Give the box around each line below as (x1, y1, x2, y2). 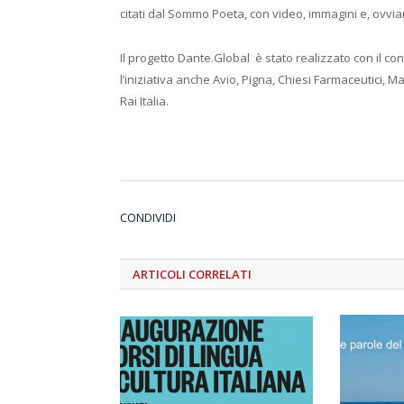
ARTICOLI (133, 265, 188, 282)
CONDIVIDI (120, 208, 176, 225)
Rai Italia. (120, 92, 169, 109)
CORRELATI (188, 265, 252, 282)
